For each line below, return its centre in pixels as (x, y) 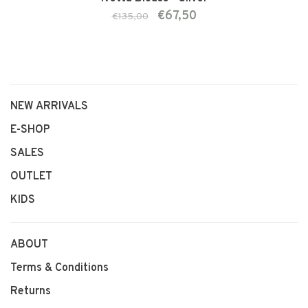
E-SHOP (30, 130)
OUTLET (31, 176)
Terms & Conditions (59, 268)
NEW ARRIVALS (49, 106)
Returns (31, 291)
